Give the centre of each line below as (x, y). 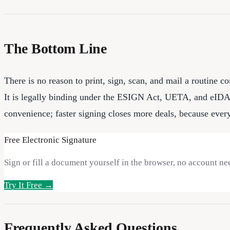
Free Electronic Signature (50, 140)
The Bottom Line (55, 48)
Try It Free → (28, 185)
